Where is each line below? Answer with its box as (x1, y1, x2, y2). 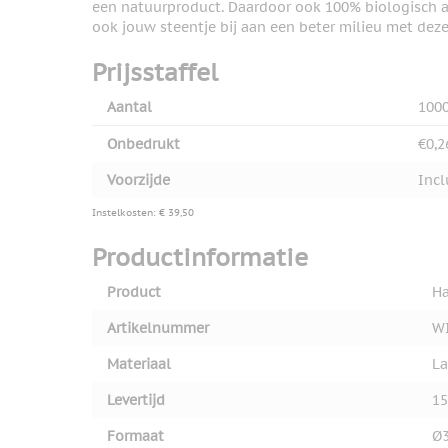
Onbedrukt (107, 135, 180, 154)
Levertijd (107, 391, 165, 410)
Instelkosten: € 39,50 (92, 206, 194, 220)
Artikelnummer (107, 319, 209, 338)
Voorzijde (107, 171, 170, 190)
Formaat (107, 427, 164, 446)
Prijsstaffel (92, 57, 218, 89)
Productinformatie (92, 242, 308, 274)
